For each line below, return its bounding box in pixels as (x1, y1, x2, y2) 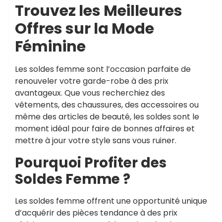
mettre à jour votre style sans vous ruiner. (15, 134, 176, 146)
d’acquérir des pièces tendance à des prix (15, 207, 177, 219)
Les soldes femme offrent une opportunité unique (15, 195, 207, 207)
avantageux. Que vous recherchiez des (15, 87, 165, 99)
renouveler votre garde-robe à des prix (15, 75, 168, 87)
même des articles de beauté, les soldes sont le (15, 111, 199, 122)
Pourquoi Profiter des (15, 153, 166, 172)
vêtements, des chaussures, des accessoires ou (15, 99, 199, 111)
